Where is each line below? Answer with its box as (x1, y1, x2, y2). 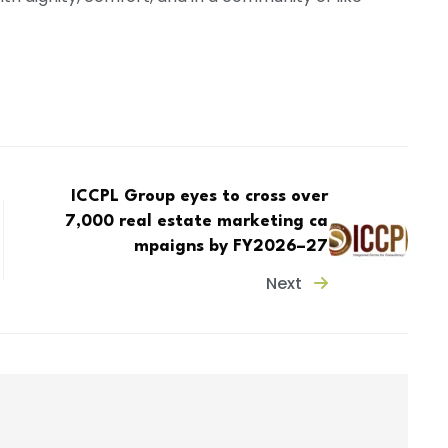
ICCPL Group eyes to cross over (71, 188, 329, 206)
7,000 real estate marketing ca (65, 213, 329, 231)
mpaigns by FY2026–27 (134, 238, 329, 256)
